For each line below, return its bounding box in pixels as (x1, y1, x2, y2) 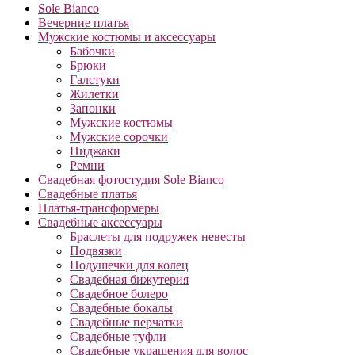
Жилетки (70, 86, 119, 101)
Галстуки (70, 72, 120, 86)
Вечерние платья (38, 15, 129, 29)
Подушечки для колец (70, 258, 189, 272)
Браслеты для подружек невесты (70, 229, 246, 243)
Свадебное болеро (70, 286, 168, 300)
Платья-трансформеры (38, 200, 159, 215)
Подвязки (70, 243, 122, 258)
